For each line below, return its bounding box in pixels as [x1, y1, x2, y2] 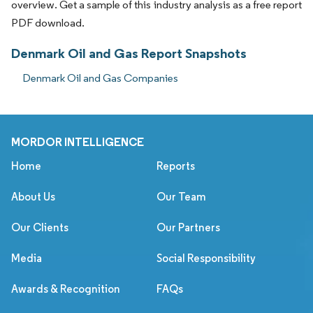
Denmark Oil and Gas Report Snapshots [11, 45, 247, 62]
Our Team [156, 190, 206, 204]
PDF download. [11, 16, 85, 30]
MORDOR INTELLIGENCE [11, 135, 144, 150]
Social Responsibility [156, 252, 256, 265]
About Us [11, 190, 55, 204]
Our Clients [11, 221, 68, 235]
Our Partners [156, 221, 220, 235]
